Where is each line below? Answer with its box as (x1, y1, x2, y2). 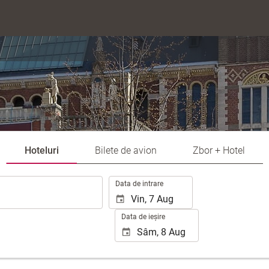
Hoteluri (24, 145, 59, 156)
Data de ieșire (121, 213, 165, 221)
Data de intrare (115, 180, 163, 188)
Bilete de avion (94, 145, 157, 156)
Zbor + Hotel (192, 145, 245, 156)
